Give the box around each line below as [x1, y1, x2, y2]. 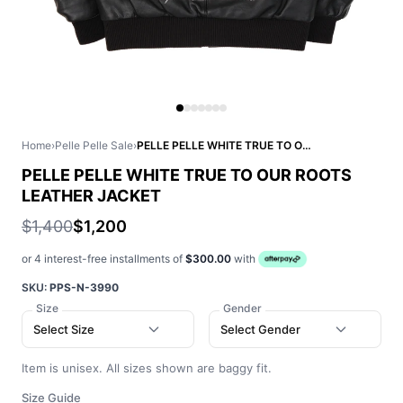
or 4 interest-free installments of [22, 252, 185, 265]
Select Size [33, 321, 94, 336]
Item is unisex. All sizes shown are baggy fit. [22, 361, 272, 375]
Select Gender [220, 321, 300, 336]
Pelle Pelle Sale [55, 139, 133, 152]
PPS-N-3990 [49, 281, 119, 294]
